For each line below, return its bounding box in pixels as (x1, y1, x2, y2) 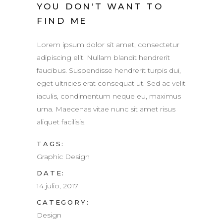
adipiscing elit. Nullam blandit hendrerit (37, 53, 170, 62)
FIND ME (37, 15, 88, 26)
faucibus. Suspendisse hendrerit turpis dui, (37, 65, 181, 75)
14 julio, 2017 (37, 181, 78, 190)
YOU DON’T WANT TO (37, 1, 164, 11)
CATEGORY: (37, 198, 90, 206)
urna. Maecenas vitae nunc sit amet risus (37, 104, 175, 113)
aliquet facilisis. (37, 117, 86, 126)
